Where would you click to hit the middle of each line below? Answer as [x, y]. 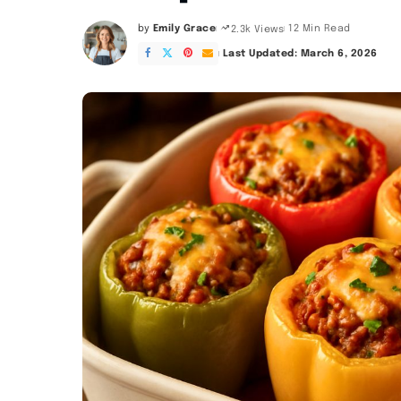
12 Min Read [320, 29]
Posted [156, 35]
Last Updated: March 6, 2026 [300, 53]
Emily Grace [184, 29]
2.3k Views [257, 29]
